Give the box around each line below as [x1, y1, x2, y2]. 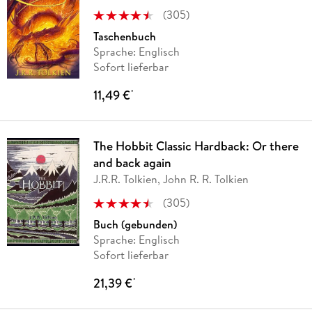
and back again [93, 154, 171, 172]
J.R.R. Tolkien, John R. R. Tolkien [93, 171, 249, 187]
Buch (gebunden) [93, 217, 177, 233]
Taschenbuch [93, 29, 156, 45]
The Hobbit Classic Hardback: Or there [93, 137, 299, 155]
